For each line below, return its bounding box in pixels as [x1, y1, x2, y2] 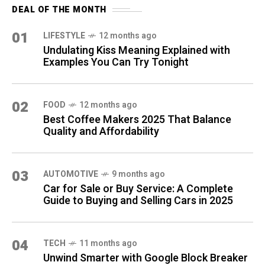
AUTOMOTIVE [43, 168, 98, 180]
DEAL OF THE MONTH [12, 4, 106, 16]
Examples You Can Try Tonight [43, 54, 189, 70]
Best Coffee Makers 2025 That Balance [43, 112, 231, 128]
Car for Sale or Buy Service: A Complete [43, 181, 233, 197]
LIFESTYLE [43, 30, 85, 42]
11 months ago [79, 237, 137, 250]
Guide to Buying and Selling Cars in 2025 [43, 193, 233, 209]
